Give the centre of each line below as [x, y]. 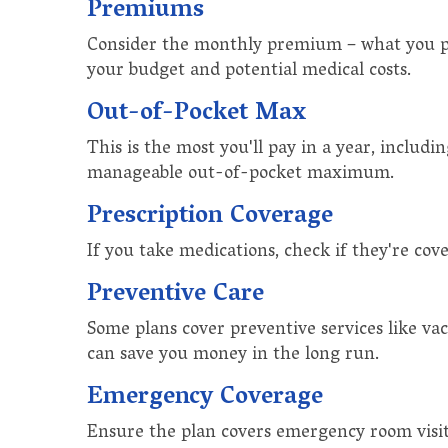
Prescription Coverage [210, 217]
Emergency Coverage [205, 398]
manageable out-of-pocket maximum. [240, 174]
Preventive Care [175, 295]
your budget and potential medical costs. [249, 71]
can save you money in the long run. [233, 355]
